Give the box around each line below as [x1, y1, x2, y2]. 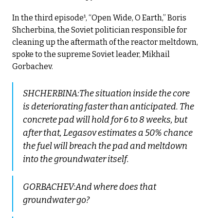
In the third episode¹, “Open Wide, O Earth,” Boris [12, 13, 186, 22]
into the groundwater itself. [23, 153, 129, 164]
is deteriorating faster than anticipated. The [23, 101, 194, 112]
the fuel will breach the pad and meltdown [23, 140, 187, 151]
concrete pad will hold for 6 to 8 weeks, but [23, 114, 187, 125]
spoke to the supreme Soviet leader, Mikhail [12, 49, 170, 59]
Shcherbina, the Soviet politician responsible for [12, 25, 187, 35]
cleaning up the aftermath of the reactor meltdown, [12, 37, 198, 47]
